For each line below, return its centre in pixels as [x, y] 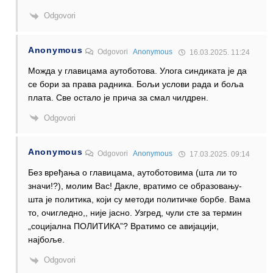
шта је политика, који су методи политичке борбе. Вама [139, 200]
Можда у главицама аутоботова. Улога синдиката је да [137, 70]
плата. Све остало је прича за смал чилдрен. [118, 97]
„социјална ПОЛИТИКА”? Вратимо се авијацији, [123, 226]
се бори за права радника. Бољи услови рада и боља [136, 84]
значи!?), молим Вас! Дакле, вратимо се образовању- [135, 186]
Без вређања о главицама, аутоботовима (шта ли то [133, 173]
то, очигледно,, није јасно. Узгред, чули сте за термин [135, 213]
